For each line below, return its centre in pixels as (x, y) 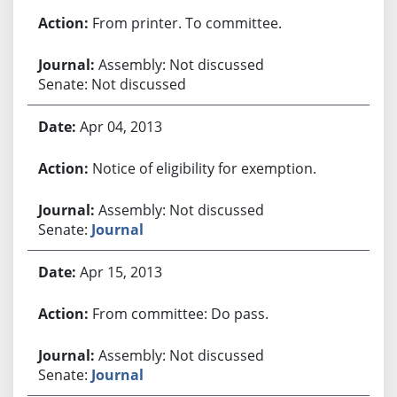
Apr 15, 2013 (121, 272)
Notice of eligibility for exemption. (204, 168)
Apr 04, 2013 (121, 126)
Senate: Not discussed (112, 84)
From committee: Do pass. (180, 313)
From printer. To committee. (187, 23)
